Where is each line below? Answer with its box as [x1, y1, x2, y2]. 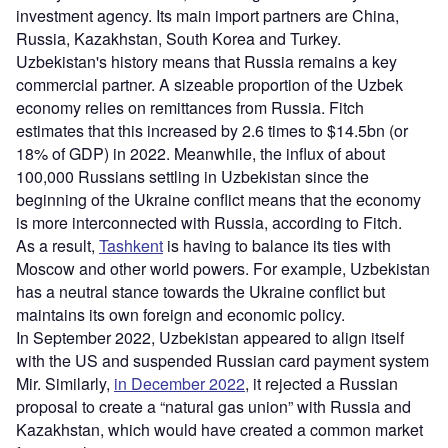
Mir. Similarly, [16, 371, 114, 395]
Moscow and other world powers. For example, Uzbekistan [16, 256, 430, 280]
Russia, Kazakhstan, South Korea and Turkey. [16, 26, 341, 50]
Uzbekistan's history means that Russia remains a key [16, 49, 397, 73]
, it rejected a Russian [245, 371, 398, 395]
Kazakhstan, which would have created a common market [16, 417, 423, 441]
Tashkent [99, 233, 163, 257]
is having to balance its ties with [163, 233, 391, 257]
